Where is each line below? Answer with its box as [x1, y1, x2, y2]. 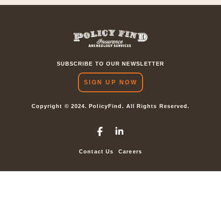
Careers [118, 148, 142, 155]
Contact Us [79, 148, 114, 155]
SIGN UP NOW [83, 79, 138, 86]
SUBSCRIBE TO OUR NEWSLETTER [56, 61, 165, 67]
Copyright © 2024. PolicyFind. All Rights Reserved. [31, 103, 190, 110]
